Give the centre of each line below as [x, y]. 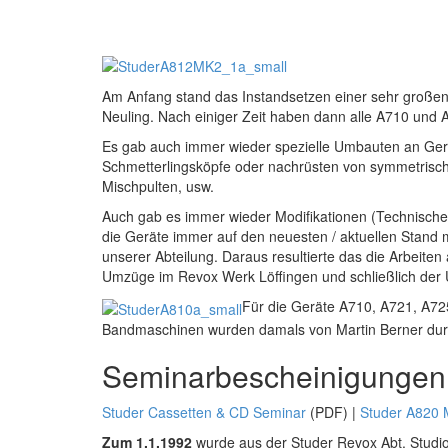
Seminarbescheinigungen [274, 375]
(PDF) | [333, 411]
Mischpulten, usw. [158, 186]
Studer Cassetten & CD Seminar [204, 411]
